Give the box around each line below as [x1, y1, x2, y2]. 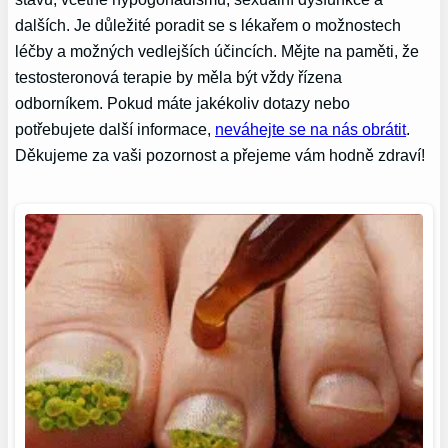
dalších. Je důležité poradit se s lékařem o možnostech [15, 15, 402, 34]
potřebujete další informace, [15, 119, 216, 138]
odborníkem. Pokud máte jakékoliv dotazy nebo [15, 93, 351, 112]
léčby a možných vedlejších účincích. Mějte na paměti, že [15, 41, 420, 60]
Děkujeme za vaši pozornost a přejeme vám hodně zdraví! [15, 145, 426, 164]
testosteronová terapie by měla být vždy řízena [15, 67, 343, 86]
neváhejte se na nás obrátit [215, 119, 407, 138]
